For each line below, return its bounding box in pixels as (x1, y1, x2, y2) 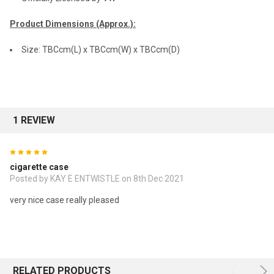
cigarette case (10, 162, 68, 172)
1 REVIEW (13, 114, 55, 127)
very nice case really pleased (10, 195, 119, 206)
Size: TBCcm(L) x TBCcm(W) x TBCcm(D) (21, 45, 180, 55)
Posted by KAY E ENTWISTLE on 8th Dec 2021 (10, 174, 184, 184)
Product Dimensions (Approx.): (10, 19, 136, 29)
